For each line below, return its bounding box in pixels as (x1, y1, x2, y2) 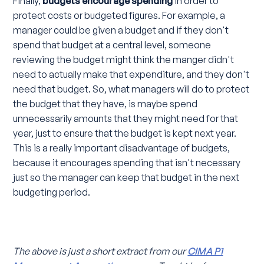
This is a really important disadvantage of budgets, (13, 141, 230, 154)
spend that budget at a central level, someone (13, 38, 212, 51)
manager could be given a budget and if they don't (13, 24, 229, 36)
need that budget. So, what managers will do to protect (13, 82, 250, 95)
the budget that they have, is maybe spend (13, 97, 198, 110)
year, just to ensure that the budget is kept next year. (13, 127, 237, 139)
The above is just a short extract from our (13, 245, 188, 258)
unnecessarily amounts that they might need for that (13, 112, 239, 124)
